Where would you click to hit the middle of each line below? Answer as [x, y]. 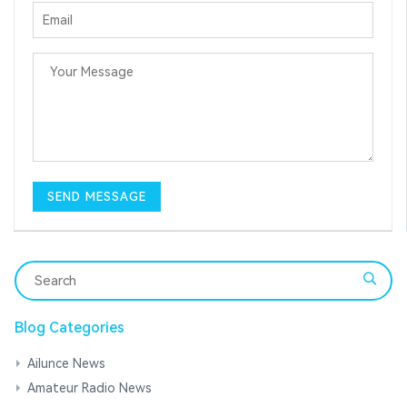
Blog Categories [69, 328]
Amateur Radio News [89, 388]
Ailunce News [66, 364]
